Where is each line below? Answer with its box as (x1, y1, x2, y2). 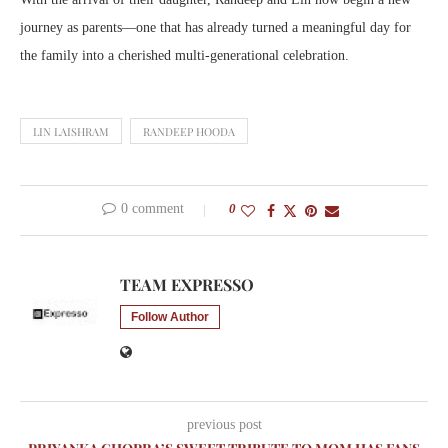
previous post (186, 416, 262, 432)
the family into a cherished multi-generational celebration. (20, 47, 349, 63)
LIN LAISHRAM (33, 123, 109, 139)
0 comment (120, 200, 184, 216)
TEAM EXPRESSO (120, 273, 254, 295)
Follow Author (131, 309, 209, 324)
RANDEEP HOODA (143, 123, 235, 139)
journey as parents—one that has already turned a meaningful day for (20, 19, 411, 35)
